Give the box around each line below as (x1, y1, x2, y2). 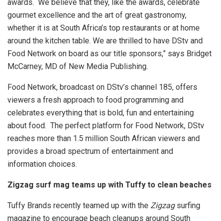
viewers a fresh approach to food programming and (7, 95, 184, 105)
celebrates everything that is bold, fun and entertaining (7, 108, 194, 118)
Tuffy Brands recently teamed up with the (7, 201, 150, 211)
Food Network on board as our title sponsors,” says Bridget (7, 49, 212, 59)
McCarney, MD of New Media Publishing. (7, 62, 148, 72)
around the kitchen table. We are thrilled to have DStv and (7, 36, 203, 46)
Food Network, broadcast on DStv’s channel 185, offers (7, 82, 197, 92)
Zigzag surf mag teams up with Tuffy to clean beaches (7, 180, 212, 190)
